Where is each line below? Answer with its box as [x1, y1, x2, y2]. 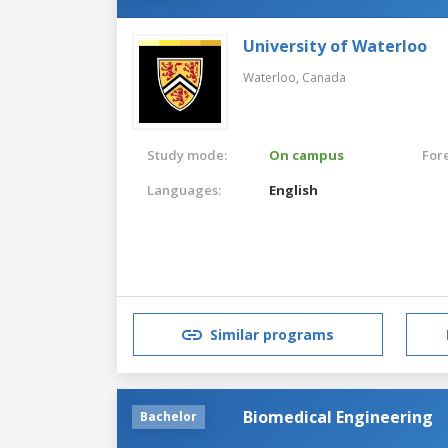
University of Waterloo [243, 34, 427, 57]
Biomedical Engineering [243, 405, 433, 428]
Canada [302, 68, 346, 86]
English [269, 180, 319, 199]
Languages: [147, 180, 221, 199]
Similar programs [210, 325, 334, 345]
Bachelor [140, 407, 197, 425]
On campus [269, 145, 345, 164]
